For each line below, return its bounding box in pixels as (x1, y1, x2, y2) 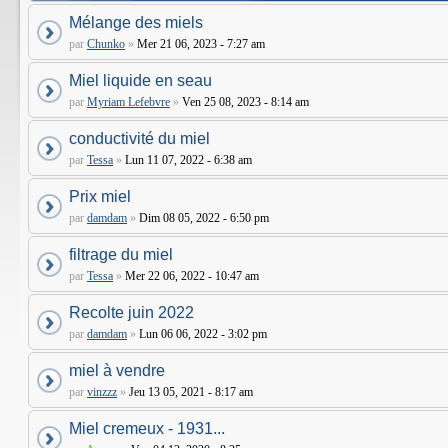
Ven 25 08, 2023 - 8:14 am (179, 95, 309, 109)
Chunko (87, 37, 125, 51)
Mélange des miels (69, 14, 203, 31)
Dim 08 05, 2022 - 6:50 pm (136, 211, 269, 225)
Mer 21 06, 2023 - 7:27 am (134, 37, 265, 51)
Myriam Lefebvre (87, 95, 170, 109)
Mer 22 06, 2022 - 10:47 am (122, 269, 259, 283)
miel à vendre (69, 362, 165, 379)
